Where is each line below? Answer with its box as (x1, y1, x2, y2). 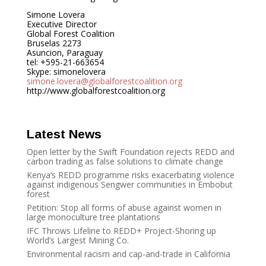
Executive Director (26, 18, 97, 30)
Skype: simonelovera (26, 66, 106, 77)
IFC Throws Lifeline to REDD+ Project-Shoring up (26, 225, 216, 236)
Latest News (26, 127, 102, 141)
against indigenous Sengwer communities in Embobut (26, 179, 233, 190)
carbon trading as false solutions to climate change (26, 156, 223, 167)
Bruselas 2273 (26, 37, 81, 49)
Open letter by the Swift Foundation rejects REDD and (26, 146, 235, 157)
